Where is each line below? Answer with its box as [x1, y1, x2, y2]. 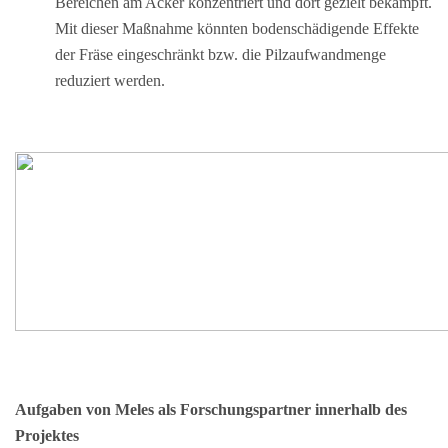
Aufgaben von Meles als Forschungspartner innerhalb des [15, 400, 407, 418]
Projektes [15, 426, 79, 444]
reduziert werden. [55, 71, 165, 89]
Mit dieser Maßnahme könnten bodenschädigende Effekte [55, 19, 419, 37]
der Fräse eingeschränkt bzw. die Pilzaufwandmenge [55, 45, 386, 63]
